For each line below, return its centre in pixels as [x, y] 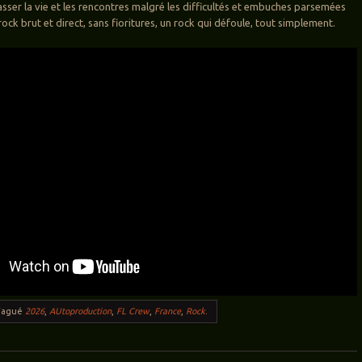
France [168, 311]
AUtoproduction [81, 311]
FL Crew [133, 311]
